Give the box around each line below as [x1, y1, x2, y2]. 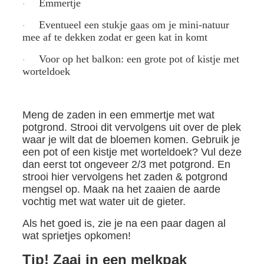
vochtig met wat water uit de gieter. [22, 196, 186, 208]
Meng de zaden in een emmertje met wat [22, 109, 214, 121]
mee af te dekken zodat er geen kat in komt [22, 31, 207, 44]
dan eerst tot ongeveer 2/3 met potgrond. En [22, 159, 230, 171]
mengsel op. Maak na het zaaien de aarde [22, 183, 220, 196]
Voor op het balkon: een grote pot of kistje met [38, 53, 239, 65]
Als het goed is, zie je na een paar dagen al [22, 217, 226, 230]
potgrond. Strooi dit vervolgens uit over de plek [22, 121, 241, 134]
